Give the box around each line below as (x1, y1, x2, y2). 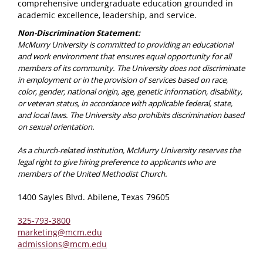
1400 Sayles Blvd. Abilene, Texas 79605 (18, 191, 170, 203)
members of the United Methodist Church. (18, 168, 167, 179)
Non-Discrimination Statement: (18, 27, 140, 38)
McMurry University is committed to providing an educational (18, 39, 233, 50)
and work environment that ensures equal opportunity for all (18, 50, 231, 62)
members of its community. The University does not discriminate (18, 62, 245, 73)
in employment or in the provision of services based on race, (18, 74, 228, 85)
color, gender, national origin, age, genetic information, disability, (18, 86, 242, 97)
